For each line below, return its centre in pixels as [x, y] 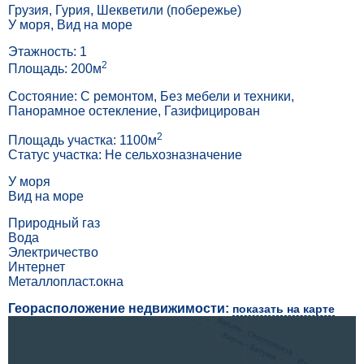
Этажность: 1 [48, 52]
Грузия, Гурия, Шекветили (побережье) [125, 11]
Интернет [37, 267]
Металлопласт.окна [66, 282]
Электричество [53, 253]
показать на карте [284, 309]
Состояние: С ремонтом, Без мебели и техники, [151, 96]
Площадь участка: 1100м [82, 141]
